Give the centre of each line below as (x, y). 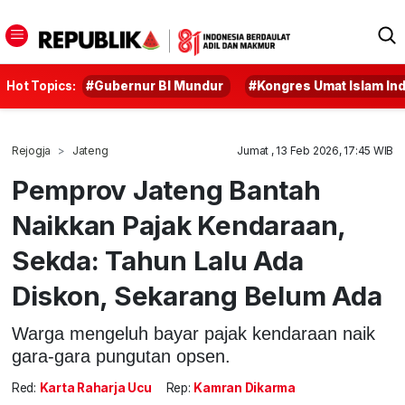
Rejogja (31, 151)
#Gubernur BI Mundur (155, 86)
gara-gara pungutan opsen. (121, 356)
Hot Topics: (41, 86)
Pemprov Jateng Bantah (166, 190)
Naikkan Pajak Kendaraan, (179, 225)
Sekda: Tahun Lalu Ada (157, 260)
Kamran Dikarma (245, 388)
